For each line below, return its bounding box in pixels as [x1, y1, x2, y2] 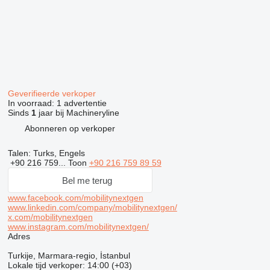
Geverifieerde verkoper [7, 89, 98, 98]
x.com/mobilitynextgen [7, 212, 93, 222]
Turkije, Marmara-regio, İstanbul [7, 251, 130, 260]
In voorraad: [7, 98, 57, 108]
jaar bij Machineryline [36, 108, 119, 118]
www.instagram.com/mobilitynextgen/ [7, 222, 149, 231]
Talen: [7, 148, 31, 158]
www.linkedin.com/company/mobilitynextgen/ [7, 202, 177, 212]
